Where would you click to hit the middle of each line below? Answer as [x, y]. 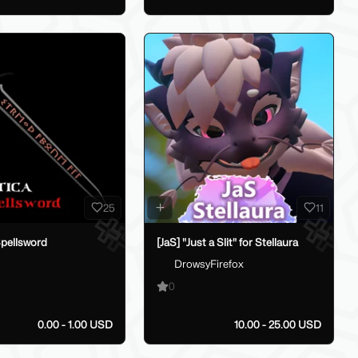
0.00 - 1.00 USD [75, 325]
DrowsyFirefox [209, 264]
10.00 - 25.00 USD [278, 325]
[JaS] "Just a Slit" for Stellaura [227, 242]
